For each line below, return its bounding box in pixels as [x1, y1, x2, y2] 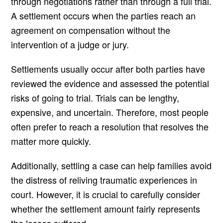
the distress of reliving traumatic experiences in [11, 173, 198, 187]
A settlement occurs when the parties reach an [11, 9, 196, 22]
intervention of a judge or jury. [11, 38, 129, 51]
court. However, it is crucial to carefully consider [11, 188, 201, 201]
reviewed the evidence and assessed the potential [11, 77, 210, 90]
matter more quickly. [11, 134, 92, 148]
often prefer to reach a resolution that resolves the [11, 120, 209, 133]
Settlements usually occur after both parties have [11, 62, 206, 76]
